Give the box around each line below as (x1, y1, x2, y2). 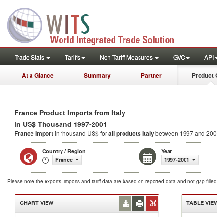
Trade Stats (15, 53, 46, 61)
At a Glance (22, 71, 54, 79)
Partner (141, 71, 162, 79)
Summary (84, 71, 111, 79)
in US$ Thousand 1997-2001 (15, 119, 107, 129)
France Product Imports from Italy (15, 109, 125, 117)
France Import (15, 129, 55, 138)
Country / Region (42, 147, 86, 155)
